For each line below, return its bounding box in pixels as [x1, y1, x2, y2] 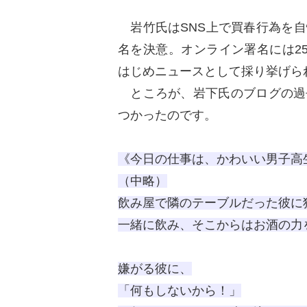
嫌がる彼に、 [118, 261, 192, 275]
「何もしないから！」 [118, 283, 241, 297]
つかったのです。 [118, 108, 217, 122]
